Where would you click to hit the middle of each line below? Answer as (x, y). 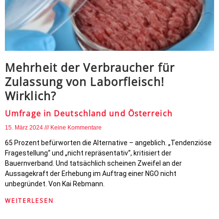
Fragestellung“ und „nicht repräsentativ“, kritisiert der (88, 153)
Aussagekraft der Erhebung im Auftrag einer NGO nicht (91, 174)
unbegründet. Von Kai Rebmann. (55, 184)
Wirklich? (31, 96)
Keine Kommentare (76, 128)
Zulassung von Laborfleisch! (85, 82)
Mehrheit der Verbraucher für (90, 67)
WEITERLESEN (29, 201)
